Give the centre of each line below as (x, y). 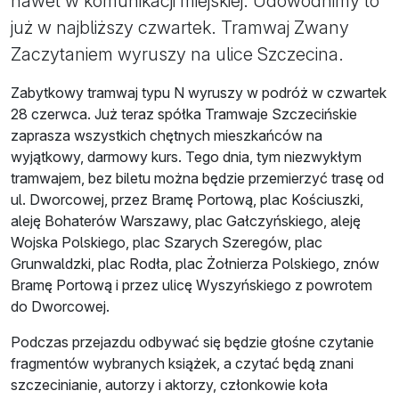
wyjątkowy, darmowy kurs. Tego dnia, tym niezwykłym (186, 157)
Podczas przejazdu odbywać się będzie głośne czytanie (192, 342)
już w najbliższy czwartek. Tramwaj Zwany (180, 28)
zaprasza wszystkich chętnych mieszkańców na (167, 136)
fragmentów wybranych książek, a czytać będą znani (182, 364)
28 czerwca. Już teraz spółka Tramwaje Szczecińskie (184, 114)
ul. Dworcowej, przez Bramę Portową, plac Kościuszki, (187, 200)
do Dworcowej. (60, 307)
